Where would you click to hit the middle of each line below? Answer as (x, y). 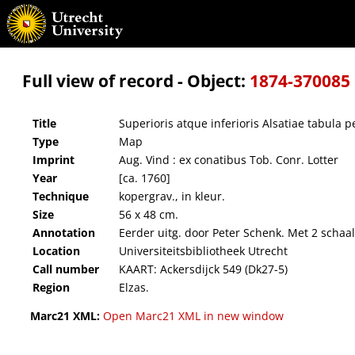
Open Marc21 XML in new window (193, 316)
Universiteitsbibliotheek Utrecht (203, 251)
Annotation (64, 233)
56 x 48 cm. (149, 215)
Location (56, 251)
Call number (66, 269)
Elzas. (134, 288)
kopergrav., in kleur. (172, 197)
